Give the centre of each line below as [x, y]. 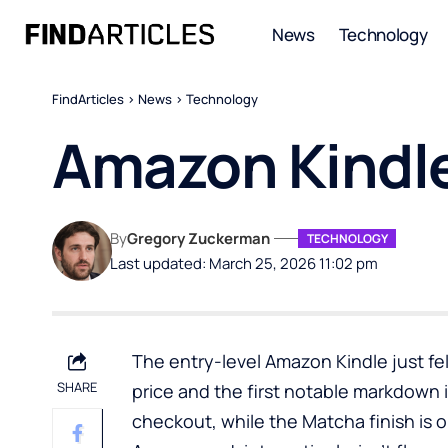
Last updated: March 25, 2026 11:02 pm [244, 263]
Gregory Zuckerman [199, 238]
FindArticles [88, 99]
